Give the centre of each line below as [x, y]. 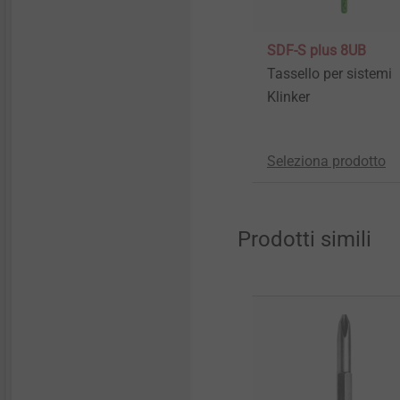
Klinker [288, 96]
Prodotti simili [304, 239]
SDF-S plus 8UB [317, 50]
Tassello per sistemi [329, 73]
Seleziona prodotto [326, 161]
